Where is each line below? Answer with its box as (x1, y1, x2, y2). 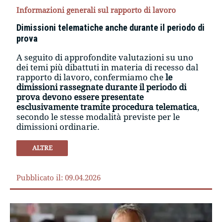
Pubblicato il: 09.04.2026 (16, 173, 101, 183)
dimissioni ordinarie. (16, 122, 100, 132)
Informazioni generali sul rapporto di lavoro (16, 6, 176, 15)
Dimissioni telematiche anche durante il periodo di (16, 22, 205, 33)
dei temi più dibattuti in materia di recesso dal (16, 62, 199, 73)
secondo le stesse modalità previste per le (16, 112, 180, 122)
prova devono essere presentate (16, 92, 144, 103)
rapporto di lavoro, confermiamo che (16, 72, 166, 83)
